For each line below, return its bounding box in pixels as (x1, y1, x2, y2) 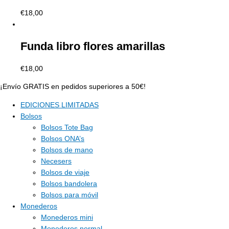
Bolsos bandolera (41, 180, 97, 188)
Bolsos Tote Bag (41, 124, 93, 132)
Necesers (41, 157, 72, 166)
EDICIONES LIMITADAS (20, 101, 99, 109)
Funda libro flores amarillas (20, 40, 165, 53)
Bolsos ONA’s (41, 135, 84, 143)
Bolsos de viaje (41, 169, 89, 177)
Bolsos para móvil (41, 191, 98, 199)
